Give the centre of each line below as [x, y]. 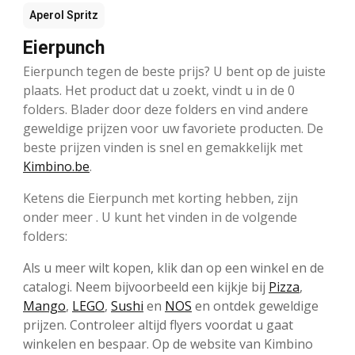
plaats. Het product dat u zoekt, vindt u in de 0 [159, 91]
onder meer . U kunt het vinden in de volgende [160, 218]
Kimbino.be [56, 167]
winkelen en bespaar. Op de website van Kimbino [168, 344]
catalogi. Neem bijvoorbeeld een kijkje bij [146, 287]
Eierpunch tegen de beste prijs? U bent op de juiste [174, 72]
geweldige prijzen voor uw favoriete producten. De [173, 129]
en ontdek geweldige [255, 306]
